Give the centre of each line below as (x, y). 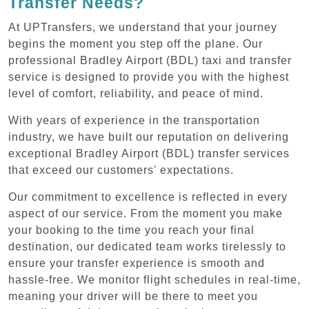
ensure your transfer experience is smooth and (137, 263)
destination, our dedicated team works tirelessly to (147, 246)
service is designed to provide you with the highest (149, 77)
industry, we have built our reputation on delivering (149, 137)
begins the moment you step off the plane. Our (136, 43)
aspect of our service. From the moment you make (146, 213)
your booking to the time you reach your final (131, 230)
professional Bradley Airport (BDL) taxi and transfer (150, 60)
